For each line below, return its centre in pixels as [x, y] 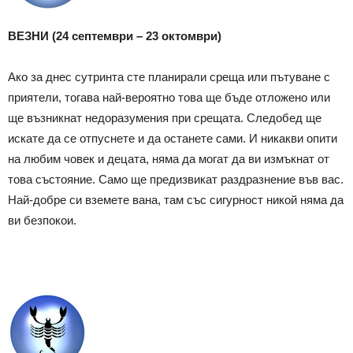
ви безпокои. [42, 220]
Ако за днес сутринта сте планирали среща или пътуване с [169, 76]
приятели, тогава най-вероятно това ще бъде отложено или [169, 97]
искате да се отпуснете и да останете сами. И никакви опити [173, 138]
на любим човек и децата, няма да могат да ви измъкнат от [169, 158]
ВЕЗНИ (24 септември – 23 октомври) [115, 35]
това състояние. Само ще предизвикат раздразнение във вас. [176, 179]
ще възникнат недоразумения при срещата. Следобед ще [165, 117]
